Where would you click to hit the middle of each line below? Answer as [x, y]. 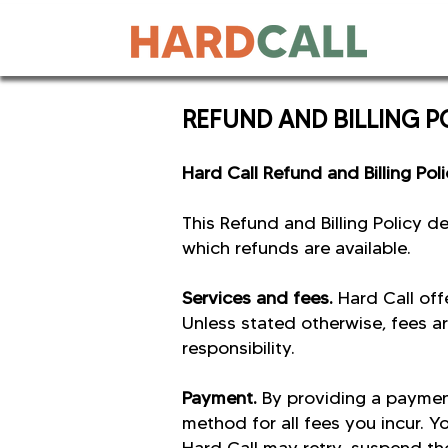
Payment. [222, 398]
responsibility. [238, 348]
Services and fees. [260, 298]
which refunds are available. [296, 248]
